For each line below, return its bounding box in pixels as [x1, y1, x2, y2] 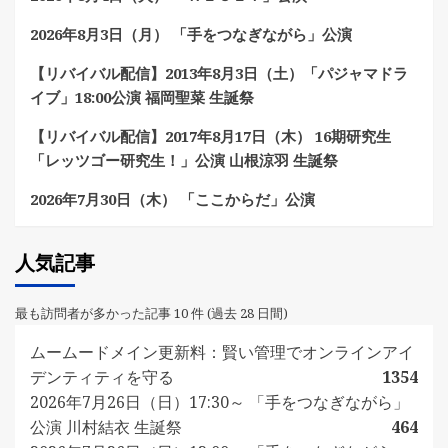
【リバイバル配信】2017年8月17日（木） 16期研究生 [30, 125, 391, 146]
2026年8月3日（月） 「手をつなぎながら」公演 [30, 23, 352, 44]
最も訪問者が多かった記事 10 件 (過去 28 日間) [15, 303, 288, 322]
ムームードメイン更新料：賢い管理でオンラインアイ [30, 340, 414, 363]
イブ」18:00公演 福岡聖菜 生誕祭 [30, 86, 254, 107]
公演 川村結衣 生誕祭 [30, 415, 182, 438]
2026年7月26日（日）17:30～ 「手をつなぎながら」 [30, 390, 409, 413]
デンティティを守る [30, 365, 174, 388]
